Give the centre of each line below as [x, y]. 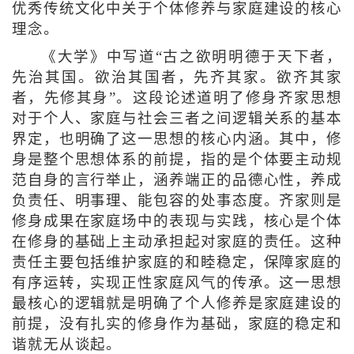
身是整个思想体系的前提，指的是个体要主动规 [177, 160]
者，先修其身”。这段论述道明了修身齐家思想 [177, 98]
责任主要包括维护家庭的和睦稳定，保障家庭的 [177, 263]
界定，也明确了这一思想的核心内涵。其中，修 [177, 139]
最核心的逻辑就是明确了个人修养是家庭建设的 [177, 304]
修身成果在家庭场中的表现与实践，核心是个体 [177, 222]
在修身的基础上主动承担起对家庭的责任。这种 [177, 242]
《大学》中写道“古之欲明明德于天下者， [192, 57]
